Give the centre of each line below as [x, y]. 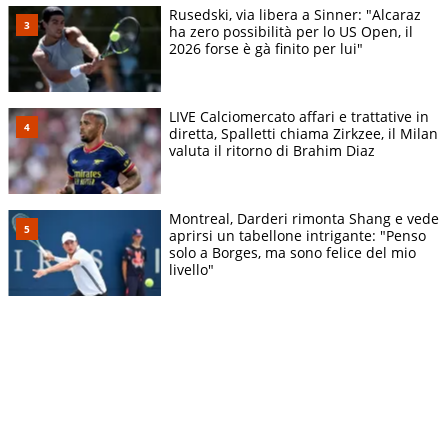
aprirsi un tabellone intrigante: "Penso [297, 236]
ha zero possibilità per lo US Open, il [291, 32]
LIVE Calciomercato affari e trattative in [299, 117]
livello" [191, 270]
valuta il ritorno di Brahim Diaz [272, 151]
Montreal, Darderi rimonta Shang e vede [304, 219]
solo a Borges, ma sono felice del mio [292, 253]
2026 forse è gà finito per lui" [266, 49]
